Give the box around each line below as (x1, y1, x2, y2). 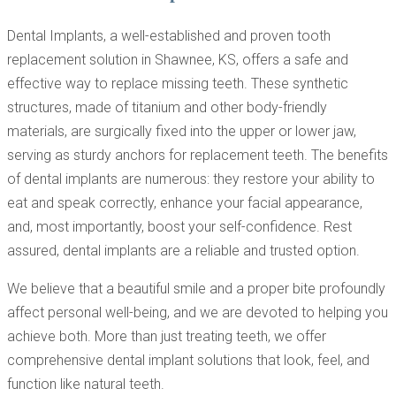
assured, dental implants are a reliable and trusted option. (7, 241, 360, 259)
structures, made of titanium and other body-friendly (7, 98, 327, 116)
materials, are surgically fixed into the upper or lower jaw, (7, 122, 356, 140)
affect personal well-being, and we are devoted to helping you (7, 303, 388, 321)
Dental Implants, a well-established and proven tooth (7, 27, 331, 44)
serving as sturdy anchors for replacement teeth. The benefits (7, 146, 388, 164)
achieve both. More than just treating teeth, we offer (7, 327, 326, 345)
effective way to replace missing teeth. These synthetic (7, 74, 348, 92)
